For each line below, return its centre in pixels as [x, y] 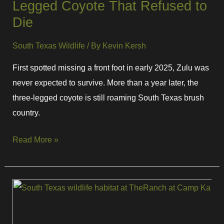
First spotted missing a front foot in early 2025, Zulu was [111, 67]
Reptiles [27, 201]
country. [26, 112]
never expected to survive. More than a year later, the [106, 82]
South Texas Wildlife [49, 46]
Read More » [36, 140]
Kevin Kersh [124, 46]
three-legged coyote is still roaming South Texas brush [108, 97]
